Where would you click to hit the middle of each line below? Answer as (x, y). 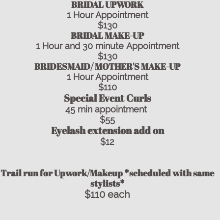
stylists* (107, 183)
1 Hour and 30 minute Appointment (107, 46)
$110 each (107, 194)
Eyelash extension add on (107, 130)
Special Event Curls (107, 98)
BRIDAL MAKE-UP (107, 35)
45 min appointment (107, 109)
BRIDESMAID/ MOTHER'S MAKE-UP (107, 66)
